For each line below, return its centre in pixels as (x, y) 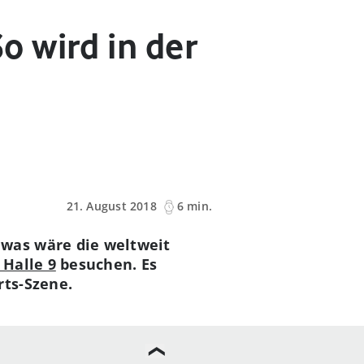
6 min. (194, 206)
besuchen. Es (106, 264)
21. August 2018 (111, 206)
